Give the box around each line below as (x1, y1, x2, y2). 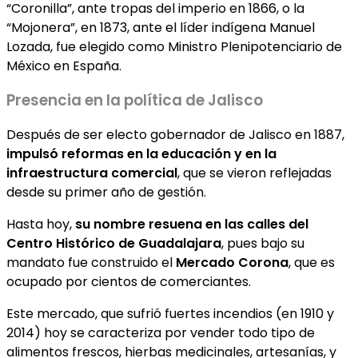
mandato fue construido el (6, 253, 176, 272)
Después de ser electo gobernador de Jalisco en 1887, (6, 125, 344, 144)
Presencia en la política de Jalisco (6, 89, 263, 111)
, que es (288, 253, 335, 272)
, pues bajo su (221, 233, 304, 253)
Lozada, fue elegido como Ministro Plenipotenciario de (6, 38, 342, 57)
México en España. (6, 57, 121, 76)
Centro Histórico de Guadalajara (6, 233, 221, 253)
